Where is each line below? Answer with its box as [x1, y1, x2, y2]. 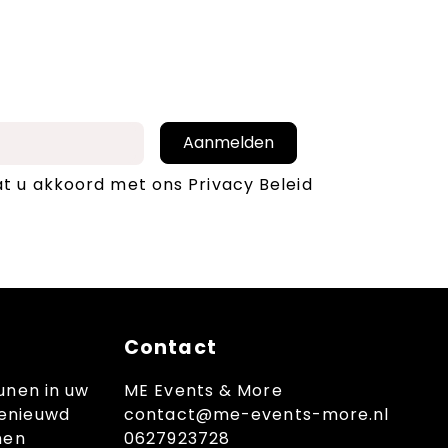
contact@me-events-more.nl [124, 402, 390, 426]
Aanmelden [183, 130, 274, 154]
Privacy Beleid [188, 172, 313, 196]
